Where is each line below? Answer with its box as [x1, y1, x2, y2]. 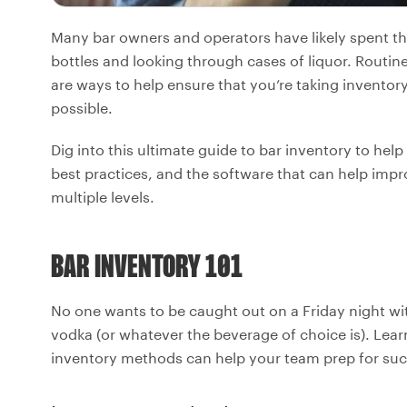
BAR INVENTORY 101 [51, 251, 243, 285]
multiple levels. [51, 187, 154, 205]
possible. [51, 98, 113, 116]
